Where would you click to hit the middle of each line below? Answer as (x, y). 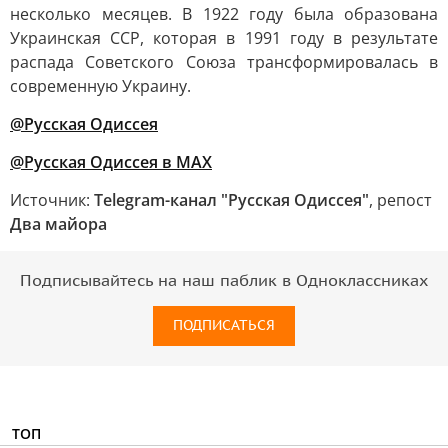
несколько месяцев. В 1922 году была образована (224, 14)
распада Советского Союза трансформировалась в (224, 62)
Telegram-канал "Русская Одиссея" (231, 200)
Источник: (52, 200)
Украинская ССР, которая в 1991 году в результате (224, 38)
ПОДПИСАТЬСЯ (224, 325)
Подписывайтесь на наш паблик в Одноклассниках (224, 281)
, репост (400, 200)
